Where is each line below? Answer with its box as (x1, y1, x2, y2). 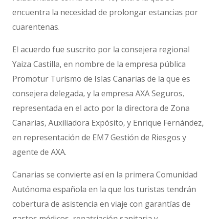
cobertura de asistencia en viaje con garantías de (12, 198, 191, 209)
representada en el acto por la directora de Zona (12, 102, 190, 113)
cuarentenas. (12, 21, 60, 32)
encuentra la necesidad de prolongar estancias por (12, 6, 198, 18)
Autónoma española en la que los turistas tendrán (12, 183, 196, 195)
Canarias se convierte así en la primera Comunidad (12, 169, 197, 180)
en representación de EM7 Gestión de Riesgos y (12, 131, 186, 143)
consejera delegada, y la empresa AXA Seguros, (12, 88, 184, 99)
